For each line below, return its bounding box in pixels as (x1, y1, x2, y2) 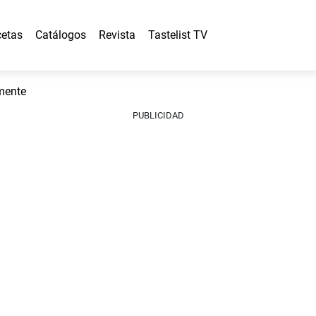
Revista (99, 28, 135, 42)
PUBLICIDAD (132, 110, 184, 121)
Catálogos (35, 28, 86, 42)
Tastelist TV (148, 28, 207, 42)
